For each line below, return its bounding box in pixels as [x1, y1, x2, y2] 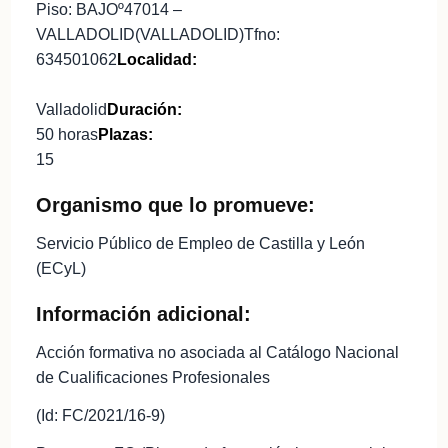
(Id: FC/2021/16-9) [35, 406, 165, 424]
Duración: [106, 101, 182, 119]
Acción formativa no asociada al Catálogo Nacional [35, 344, 399, 362]
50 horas [35, 126, 98, 144]
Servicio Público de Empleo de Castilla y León [35, 235, 365, 253]
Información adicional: [35, 303, 251, 326]
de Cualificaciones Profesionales [35, 369, 270, 387]
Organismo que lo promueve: [35, 194, 315, 217]
